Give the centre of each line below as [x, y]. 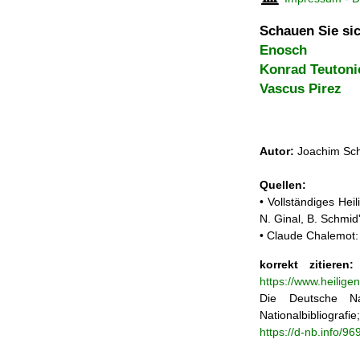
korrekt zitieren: [307, 264]
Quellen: [283, 185]
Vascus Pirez [301, 89]
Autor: [277, 151]
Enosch [283, 50]
